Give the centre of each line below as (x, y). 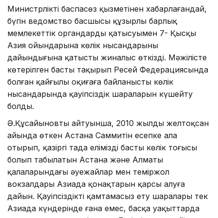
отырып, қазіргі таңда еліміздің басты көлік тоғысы (102, 147)
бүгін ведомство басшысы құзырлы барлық (92, 21)
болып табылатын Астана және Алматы (85, 159)
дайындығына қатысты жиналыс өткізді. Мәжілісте (107, 57)
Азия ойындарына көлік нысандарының (83, 45)
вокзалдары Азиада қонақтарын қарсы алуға (96, 184)
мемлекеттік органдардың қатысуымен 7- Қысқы (102, 33)
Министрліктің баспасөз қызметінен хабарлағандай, (107, 9)
